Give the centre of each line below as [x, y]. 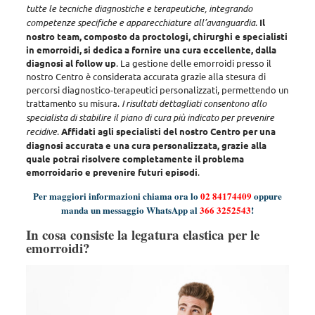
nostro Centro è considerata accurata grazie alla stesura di [146, 76]
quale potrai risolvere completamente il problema [135, 158]
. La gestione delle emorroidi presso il [193, 63]
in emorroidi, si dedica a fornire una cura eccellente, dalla [151, 49]
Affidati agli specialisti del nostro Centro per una [168, 131]
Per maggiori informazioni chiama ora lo [116, 195]
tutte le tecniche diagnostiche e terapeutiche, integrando [139, 8]
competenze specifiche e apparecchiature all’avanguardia [140, 22]
